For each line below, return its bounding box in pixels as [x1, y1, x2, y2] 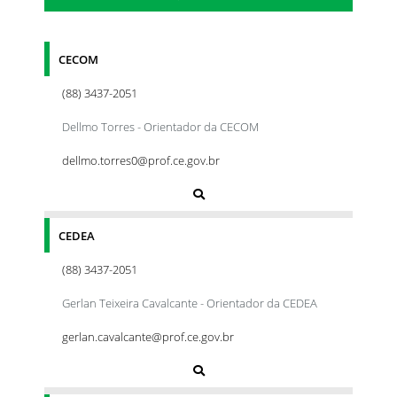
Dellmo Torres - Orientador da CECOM [62, 118, 259, 135]
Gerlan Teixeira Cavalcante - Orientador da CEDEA [62, 294, 317, 311]
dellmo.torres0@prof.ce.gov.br [62, 152, 220, 168]
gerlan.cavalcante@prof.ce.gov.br [62, 328, 234, 345]
